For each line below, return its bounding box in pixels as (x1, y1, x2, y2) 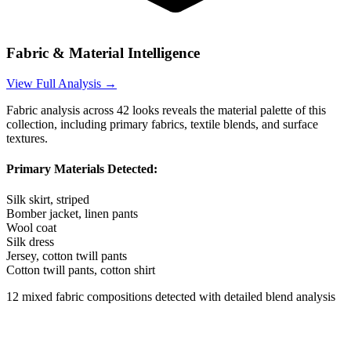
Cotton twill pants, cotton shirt (6, 263, 155, 277)
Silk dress (6, 235, 54, 249)
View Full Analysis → (6, 76, 117, 90)
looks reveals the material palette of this (129, 103, 326, 117)
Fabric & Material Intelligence (6, 44, 200, 61)
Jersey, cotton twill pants (6, 249, 127, 263)
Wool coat (6, 221, 56, 235)
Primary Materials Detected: (6, 161, 157, 175)
